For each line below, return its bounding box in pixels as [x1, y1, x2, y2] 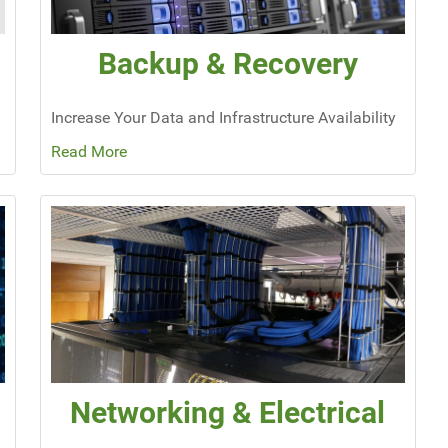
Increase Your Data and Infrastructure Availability [50, 107, 396, 127]
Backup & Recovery [97, 45, 358, 81]
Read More [50, 141, 127, 161]
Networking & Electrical [70, 395, 386, 431]
